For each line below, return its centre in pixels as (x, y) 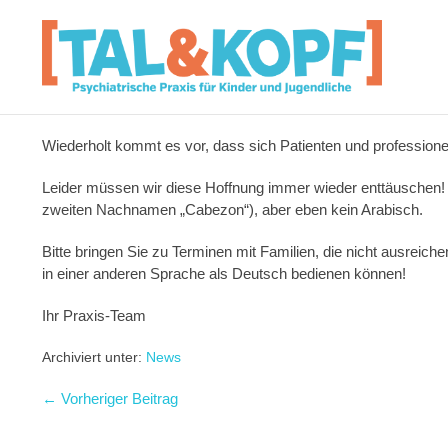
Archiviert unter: (94, 357)
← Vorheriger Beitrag (110, 398)
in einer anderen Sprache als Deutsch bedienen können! (224, 273)
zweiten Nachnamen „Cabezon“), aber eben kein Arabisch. (232, 209)
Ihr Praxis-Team (94, 315)
